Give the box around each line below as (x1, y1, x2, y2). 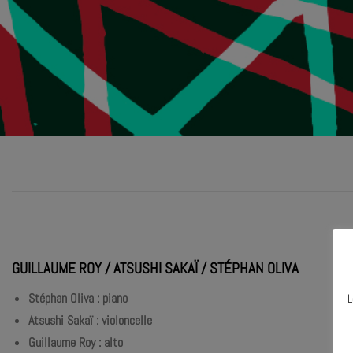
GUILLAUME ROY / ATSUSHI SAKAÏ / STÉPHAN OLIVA (12, 259, 299, 279)
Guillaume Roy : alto (28, 333, 123, 351)
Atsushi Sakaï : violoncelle (28, 311, 152, 329)
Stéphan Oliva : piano (28, 289, 128, 307)
